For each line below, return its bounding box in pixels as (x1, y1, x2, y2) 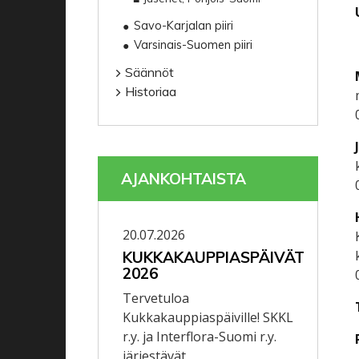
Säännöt (124, 63, 174, 80)
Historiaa (124, 83, 176, 99)
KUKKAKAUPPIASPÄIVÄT (123, 247, 305, 267)
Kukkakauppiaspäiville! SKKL (123, 309, 293, 327)
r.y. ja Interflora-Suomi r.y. (123, 328, 276, 346)
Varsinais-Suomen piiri (134, 37, 253, 52)
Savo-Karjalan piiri (134, 18, 234, 33)
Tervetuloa (123, 289, 189, 308)
